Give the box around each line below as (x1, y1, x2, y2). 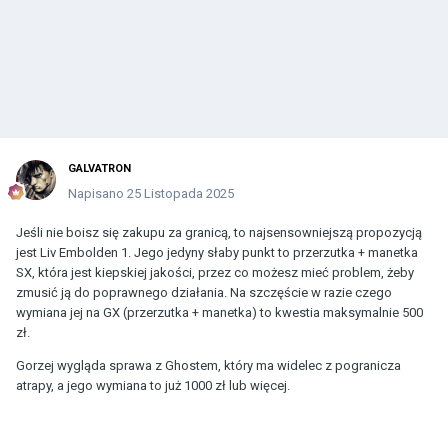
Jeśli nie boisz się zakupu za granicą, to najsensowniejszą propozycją (16, 224, 422, 240)
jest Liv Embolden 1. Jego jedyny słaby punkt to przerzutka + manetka (16, 244, 418, 260)
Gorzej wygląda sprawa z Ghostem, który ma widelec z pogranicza (16, 357, 401, 373)
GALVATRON (68, 161, 131, 175)
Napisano (68, 185, 127, 201)
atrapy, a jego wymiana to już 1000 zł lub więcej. (16, 377, 293, 393)
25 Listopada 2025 (127, 185, 234, 201)
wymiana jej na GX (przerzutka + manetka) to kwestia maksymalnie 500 (16, 304, 423, 320)
